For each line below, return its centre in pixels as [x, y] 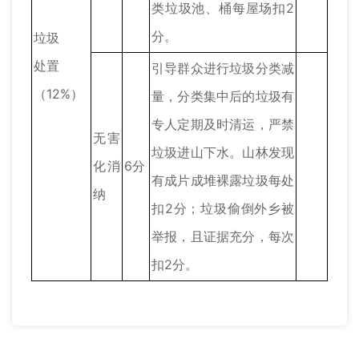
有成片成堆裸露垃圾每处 [223, 181]
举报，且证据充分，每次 [223, 237]
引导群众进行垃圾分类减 [223, 69]
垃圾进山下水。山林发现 [223, 153]
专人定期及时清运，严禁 [223, 125]
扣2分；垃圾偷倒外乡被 [223, 209]
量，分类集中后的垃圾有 [223, 97]
